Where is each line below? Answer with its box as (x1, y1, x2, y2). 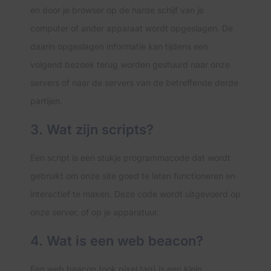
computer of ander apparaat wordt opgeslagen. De (30, 23, 233, 33)
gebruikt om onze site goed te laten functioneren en (30, 171, 235, 181)
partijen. (30, 96, 62, 106)
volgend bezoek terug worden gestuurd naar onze (30, 59, 230, 70)
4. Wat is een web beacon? (30, 233, 203, 249)
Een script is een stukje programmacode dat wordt (30, 152, 230, 163)
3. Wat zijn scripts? (30, 122, 154, 137)
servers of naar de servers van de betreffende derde (30, 77, 238, 88)
